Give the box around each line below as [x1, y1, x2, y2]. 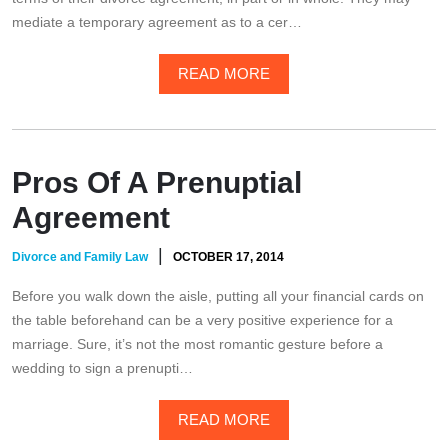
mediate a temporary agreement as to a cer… [12, 14, 302, 31]
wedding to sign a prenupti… [12, 360, 193, 377]
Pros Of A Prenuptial [12, 166, 302, 200]
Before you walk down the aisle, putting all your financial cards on [12, 288, 424, 305]
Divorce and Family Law [12, 250, 148, 265]
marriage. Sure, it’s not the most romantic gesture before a [12, 336, 383, 353]
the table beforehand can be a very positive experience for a [12, 312, 393, 329]
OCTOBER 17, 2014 [173, 250, 284, 265]
